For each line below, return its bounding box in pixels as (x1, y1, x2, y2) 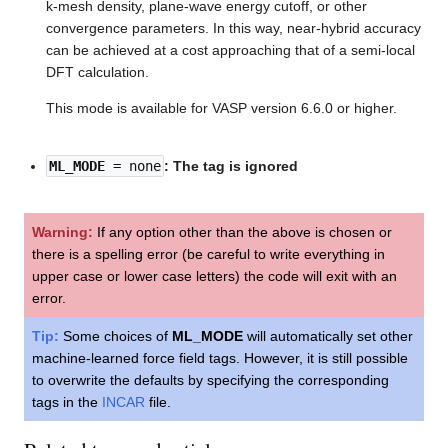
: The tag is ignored (164, 157, 299, 174)
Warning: (32, 223, 93, 240)
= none (105, 157, 162, 174)
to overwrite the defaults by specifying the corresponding (32, 371, 389, 388)
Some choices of (59, 327, 172, 344)
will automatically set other (243, 327, 413, 344)
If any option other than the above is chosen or (93, 223, 392, 240)
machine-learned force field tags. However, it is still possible (32, 349, 408, 366)
